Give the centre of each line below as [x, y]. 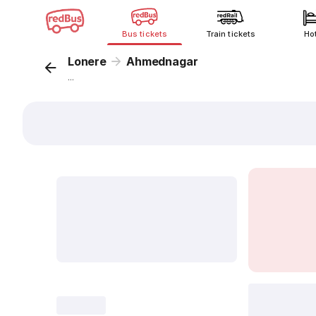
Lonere [87, 61]
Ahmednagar [162, 61]
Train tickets [231, 34]
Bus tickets [145, 34]
